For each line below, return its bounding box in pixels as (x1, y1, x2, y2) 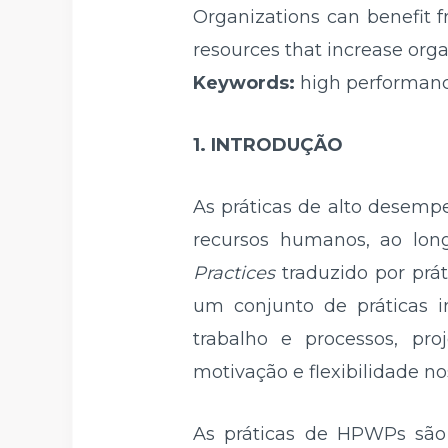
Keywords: (193, 72, 300, 95)
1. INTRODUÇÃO (193, 133, 343, 156)
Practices (193, 261, 275, 284)
